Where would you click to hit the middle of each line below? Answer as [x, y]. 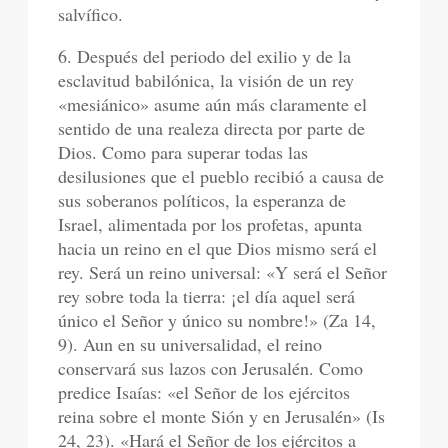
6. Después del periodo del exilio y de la [205, 56]
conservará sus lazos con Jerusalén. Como [211, 368]
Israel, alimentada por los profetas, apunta [210, 224]
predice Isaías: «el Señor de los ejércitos [204, 392]
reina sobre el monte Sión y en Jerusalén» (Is [222, 416]
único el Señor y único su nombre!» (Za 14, [217, 320]
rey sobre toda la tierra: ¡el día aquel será [207, 296]
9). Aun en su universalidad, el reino [190, 344]
